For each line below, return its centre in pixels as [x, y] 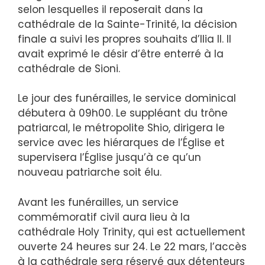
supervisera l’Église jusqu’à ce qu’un [109, 158]
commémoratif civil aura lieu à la [104, 217]
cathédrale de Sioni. [69, 68]
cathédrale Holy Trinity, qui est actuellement [132, 232]
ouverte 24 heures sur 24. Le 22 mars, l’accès [132, 246]
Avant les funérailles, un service [98, 202]
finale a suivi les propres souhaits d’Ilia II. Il [125, 39]
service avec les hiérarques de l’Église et [121, 143]
